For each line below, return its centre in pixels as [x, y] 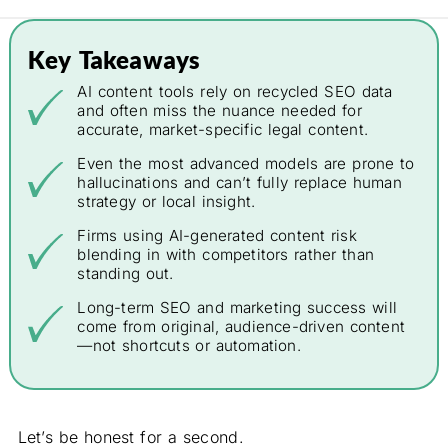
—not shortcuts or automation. [189, 346]
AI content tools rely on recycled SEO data [235, 91]
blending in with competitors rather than [225, 255]
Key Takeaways [114, 59]
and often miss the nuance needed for [219, 110]
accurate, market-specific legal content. [222, 129]
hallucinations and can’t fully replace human [239, 182]
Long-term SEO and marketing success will [237, 308]
